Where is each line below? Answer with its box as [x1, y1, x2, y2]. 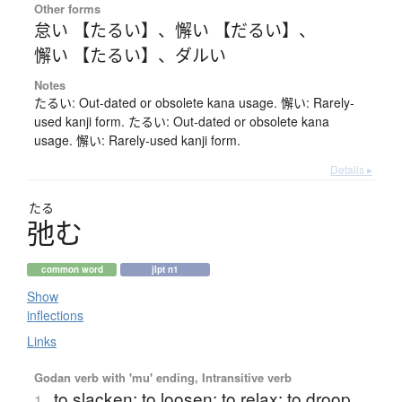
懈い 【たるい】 [33, 42, 158, 67]
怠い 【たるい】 [33, 17, 158, 42]
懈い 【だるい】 [174, 17, 299, 42]
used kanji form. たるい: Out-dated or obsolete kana [33, 112, 329, 131]
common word [40, 263, 103, 276]
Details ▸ [330, 162, 372, 178]
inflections [27, 306, 83, 325]
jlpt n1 [152, 263, 179, 276]
